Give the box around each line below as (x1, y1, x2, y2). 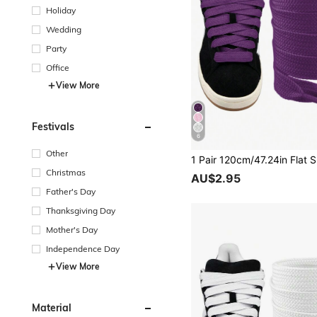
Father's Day (46, 185, 96, 197)
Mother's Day (46, 224, 98, 235)
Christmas (46, 166, 86, 178)
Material (32, 301, 71, 314)
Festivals (32, 120, 74, 133)
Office (46, 62, 69, 73)
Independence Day (46, 243, 120, 254)
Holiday (46, 4, 76, 16)
